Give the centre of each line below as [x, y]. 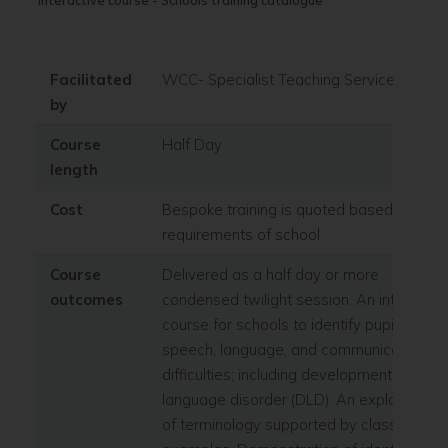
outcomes [86, 299]
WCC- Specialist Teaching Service [278, 79]
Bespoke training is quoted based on [287, 209]
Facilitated [90, 79]
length [73, 169]
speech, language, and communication [293, 349]
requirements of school [242, 234]
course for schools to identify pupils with [299, 324]
